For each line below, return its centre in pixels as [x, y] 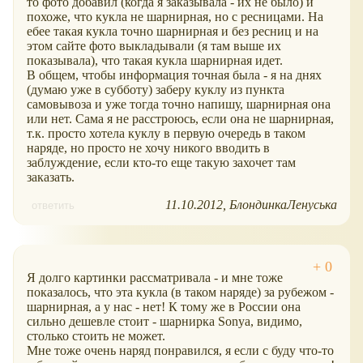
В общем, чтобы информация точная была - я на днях [174, 75]
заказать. [51, 177]
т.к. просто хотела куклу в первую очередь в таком [166, 134]
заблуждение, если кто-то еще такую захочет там [161, 163]
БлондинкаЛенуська [283, 205]
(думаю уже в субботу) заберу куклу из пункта [156, 90]
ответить [53, 206]
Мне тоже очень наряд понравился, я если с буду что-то [180, 351]
